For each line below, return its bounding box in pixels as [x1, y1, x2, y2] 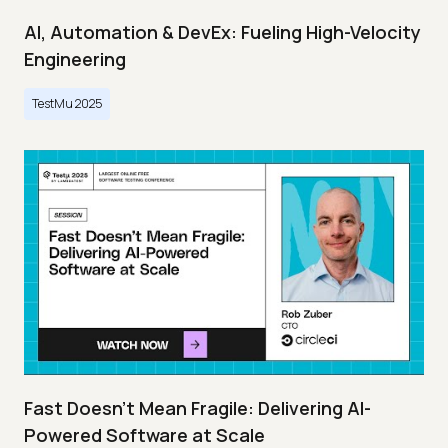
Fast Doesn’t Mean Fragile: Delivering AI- [24, 396, 371, 421]
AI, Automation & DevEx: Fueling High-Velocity [24, 20, 421, 45]
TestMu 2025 [32, 95, 102, 113]
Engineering [24, 47, 126, 72]
